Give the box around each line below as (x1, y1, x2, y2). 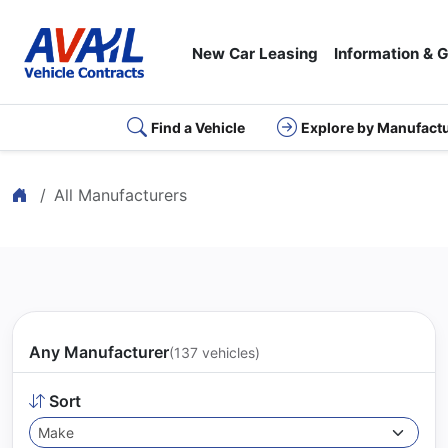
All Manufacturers (54, 185, 187, 205)
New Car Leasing (191, 44, 318, 63)
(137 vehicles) (169, 344, 260, 361)
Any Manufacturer (29, 342, 169, 362)
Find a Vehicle (150, 119, 245, 136)
